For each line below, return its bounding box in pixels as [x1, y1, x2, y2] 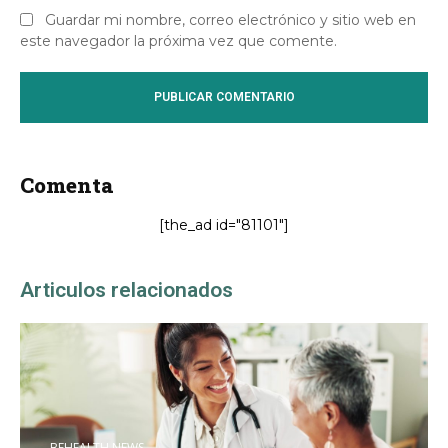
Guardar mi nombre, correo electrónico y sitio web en [45, 10, 416, 29]
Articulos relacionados [20, 277, 233, 302]
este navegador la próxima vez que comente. [20, 31, 337, 50]
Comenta [20, 170, 114, 199]
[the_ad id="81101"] [159, 215, 289, 234]
